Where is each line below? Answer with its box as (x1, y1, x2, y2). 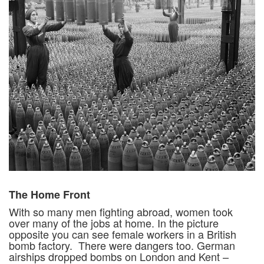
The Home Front (9, 186, 90, 202)
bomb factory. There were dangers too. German (9, 237, 235, 253)
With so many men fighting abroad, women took (9, 203, 233, 219)
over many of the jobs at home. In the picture (9, 214, 219, 230)
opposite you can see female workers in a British (9, 226, 236, 242)
